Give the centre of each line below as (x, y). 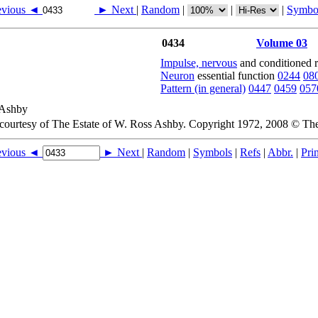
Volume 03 (282, 43)
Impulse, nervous (199, 63)
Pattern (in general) (203, 88)
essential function (236, 76)
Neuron (177, 76)
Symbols (213, 152)
